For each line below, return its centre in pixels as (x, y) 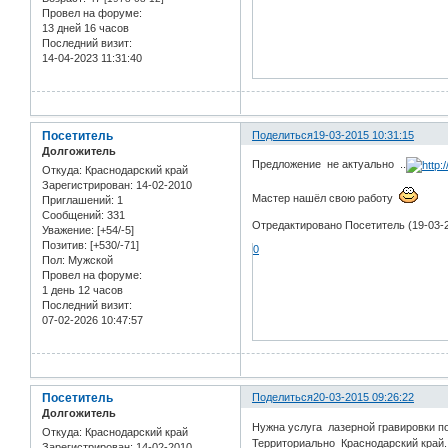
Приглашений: (78, 200)
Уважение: (68, 230)
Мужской (89, 260)
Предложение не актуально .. (329, 164)
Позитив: (64, 245)
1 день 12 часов (82, 290)
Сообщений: (73, 215)
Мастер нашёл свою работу (326, 198)
